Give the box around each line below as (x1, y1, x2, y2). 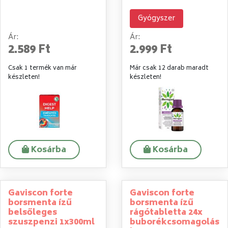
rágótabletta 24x (130, 205, 203, 220)
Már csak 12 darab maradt (130, 63, 209, 74)
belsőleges (8, 205, 57, 220)
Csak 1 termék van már (8, 63, 77, 74)
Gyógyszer (138, 12, 175, 25)
